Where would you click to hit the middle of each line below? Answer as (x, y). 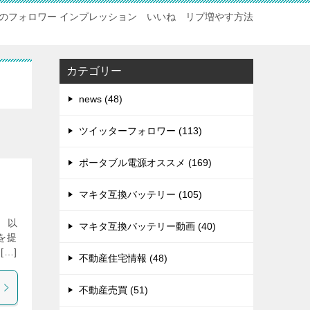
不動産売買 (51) (113, 290)
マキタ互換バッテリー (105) (140, 194)
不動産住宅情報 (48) (123, 258)
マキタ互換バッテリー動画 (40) (147, 226)
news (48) (101, 99)
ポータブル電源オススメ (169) (145, 163)
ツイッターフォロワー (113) (140, 131)
